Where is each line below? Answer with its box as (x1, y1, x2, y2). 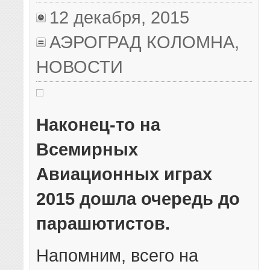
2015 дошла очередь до (36, 189, 240, 209)
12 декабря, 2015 (49, 7, 190, 27)
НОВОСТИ (36, 56, 124, 77)
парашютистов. (36, 213, 171, 234)
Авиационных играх (36, 164, 213, 184)
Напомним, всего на (36, 245, 199, 266)
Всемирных (36, 139, 139, 160)
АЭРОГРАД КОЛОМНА (49, 31, 235, 52)
